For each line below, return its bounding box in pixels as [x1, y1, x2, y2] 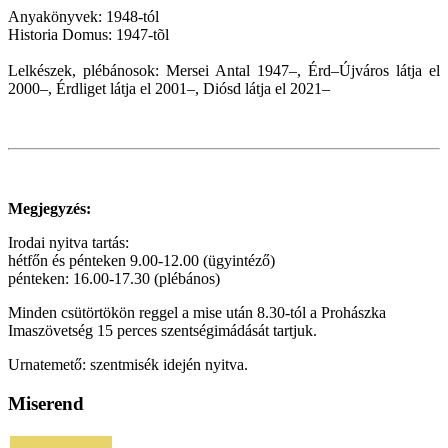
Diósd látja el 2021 [203, 80, 322, 98]
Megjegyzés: [8, 200, 91, 218]
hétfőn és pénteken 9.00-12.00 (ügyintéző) [8, 252, 275, 270]
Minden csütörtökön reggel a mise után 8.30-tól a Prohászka [8, 304, 386, 322]
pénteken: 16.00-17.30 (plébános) [8, 270, 220, 288]
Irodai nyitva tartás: [8, 234, 129, 252]
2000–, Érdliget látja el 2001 [8, 80, 187, 98]
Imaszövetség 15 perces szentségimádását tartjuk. [8, 322, 317, 340]
